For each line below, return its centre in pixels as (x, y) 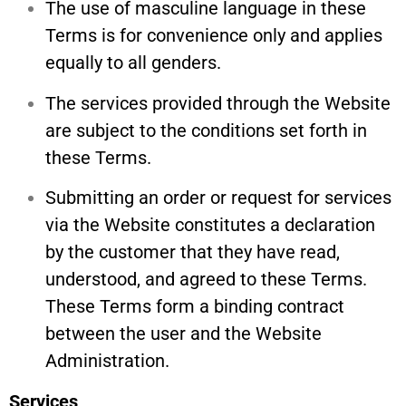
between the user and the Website (184, 334)
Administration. (107, 361)
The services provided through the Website (218, 103)
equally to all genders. (133, 63)
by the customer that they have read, (193, 252)
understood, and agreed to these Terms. (206, 280)
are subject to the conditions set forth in (206, 130)
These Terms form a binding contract (195, 307)
